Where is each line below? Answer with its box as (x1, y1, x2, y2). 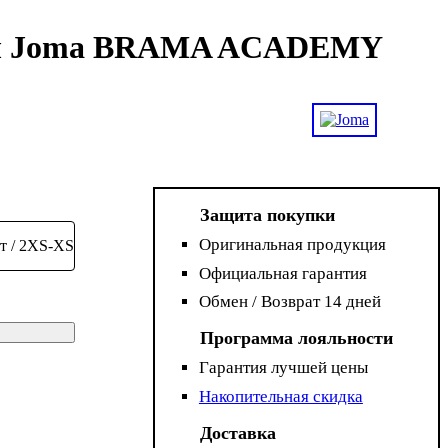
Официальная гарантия (198, 263, 367, 283)
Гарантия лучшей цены (198, 358, 368, 378)
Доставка (200, 422, 277, 443)
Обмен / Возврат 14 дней (198, 292, 381, 312)
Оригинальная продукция (198, 235, 386, 255)
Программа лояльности (200, 328, 394, 349)
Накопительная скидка (198, 386, 363, 406)
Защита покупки (200, 205, 336, 226)
